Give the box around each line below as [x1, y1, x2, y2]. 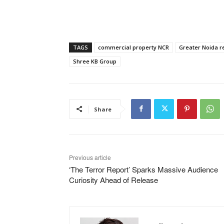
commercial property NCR [98, 43, 169, 51]
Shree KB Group [73, 57, 116, 65]
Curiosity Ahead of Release [69, 174, 158, 185]
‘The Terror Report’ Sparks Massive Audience [69, 163, 218, 174]
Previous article [69, 152, 111, 161]
